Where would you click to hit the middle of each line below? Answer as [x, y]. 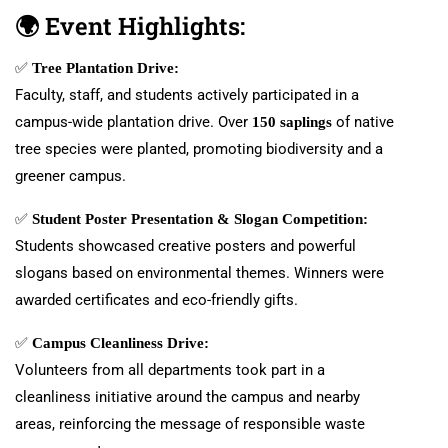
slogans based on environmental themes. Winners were [199, 273]
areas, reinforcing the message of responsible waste [190, 424]
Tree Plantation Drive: [105, 68]
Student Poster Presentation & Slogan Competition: [200, 219]
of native [363, 122]
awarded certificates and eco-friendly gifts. [156, 300]
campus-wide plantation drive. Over [133, 122]
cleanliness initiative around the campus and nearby [187, 397]
